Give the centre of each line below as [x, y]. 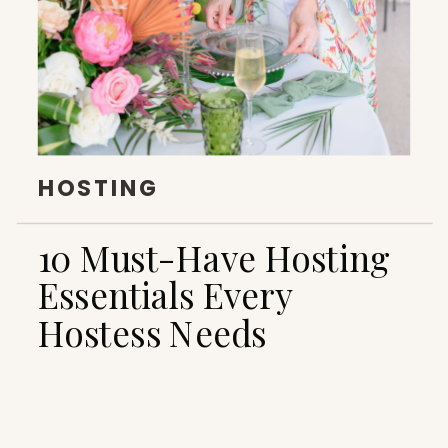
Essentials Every [164, 294]
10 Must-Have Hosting [214, 256]
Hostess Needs [151, 332]
